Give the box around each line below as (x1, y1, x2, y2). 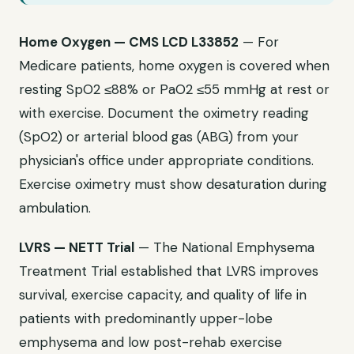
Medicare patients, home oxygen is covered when (19, 57, 330, 74)
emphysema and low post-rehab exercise (19, 333, 282, 351)
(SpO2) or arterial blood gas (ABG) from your (19, 128, 299, 145)
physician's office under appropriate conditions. (19, 152, 314, 169)
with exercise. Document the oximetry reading (19, 104, 309, 122)
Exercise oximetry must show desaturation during (19, 175, 327, 193)
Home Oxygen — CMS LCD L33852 (19, 33, 239, 51)
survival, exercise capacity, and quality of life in (19, 286, 307, 303)
